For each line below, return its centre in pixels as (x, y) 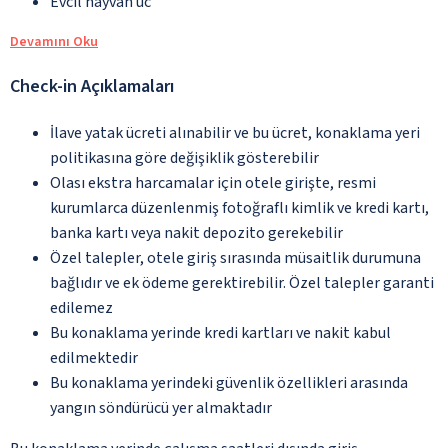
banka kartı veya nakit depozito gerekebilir (196, 232)
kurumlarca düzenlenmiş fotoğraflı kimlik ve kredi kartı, (239, 207)
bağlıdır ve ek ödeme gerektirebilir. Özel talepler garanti (242, 282)
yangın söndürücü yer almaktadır (161, 407)
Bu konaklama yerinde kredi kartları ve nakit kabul (220, 332)
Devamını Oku (54, 41)
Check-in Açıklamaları (92, 86)
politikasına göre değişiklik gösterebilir (184, 157)
